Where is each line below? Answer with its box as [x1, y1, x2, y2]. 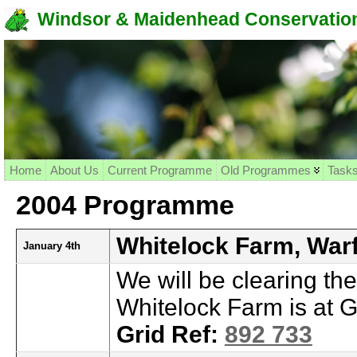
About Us [49, 163, 99, 177]
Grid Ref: [116, 321, 225, 347]
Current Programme [107, 163, 212, 177]
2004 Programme [15, 190, 234, 220]
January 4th [22, 240, 80, 252]
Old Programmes [220, 163, 311, 177]
